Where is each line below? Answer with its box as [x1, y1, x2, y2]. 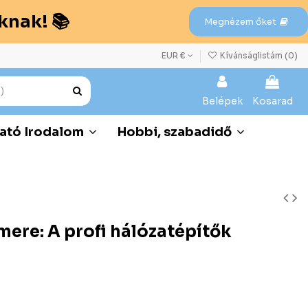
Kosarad [252, 94, 293, 107]
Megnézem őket [204, 16, 277, 27]
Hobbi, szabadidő [118, 124, 234, 140]
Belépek [202, 94, 243, 107]
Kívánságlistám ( [218, 50, 288, 60]
